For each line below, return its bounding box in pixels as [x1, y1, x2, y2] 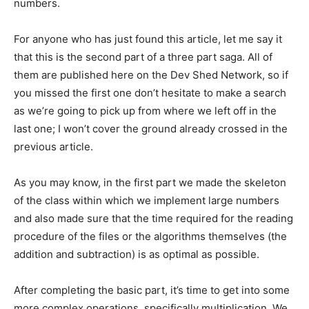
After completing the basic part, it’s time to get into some [14, 283, 290, 297]
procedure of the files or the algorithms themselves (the [14, 230, 287, 243]
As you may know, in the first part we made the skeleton [14, 176, 286, 190]
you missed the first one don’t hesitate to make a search [14, 86, 286, 100]
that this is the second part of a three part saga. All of [14, 50, 272, 64]
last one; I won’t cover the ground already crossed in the [14, 122, 288, 136]
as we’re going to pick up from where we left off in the [14, 104, 277, 118]
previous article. [14, 140, 93, 154]
